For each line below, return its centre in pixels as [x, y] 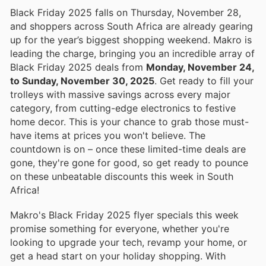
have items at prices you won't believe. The [108, 136]
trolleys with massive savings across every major [120, 95]
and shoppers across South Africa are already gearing [132, 26]
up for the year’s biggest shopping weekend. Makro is [131, 40]
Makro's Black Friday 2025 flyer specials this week [124, 215]
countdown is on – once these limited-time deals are [128, 149]
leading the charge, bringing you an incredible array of [132, 54]
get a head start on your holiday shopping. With [118, 256]
